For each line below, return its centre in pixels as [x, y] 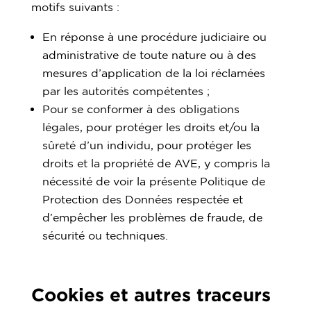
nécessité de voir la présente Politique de [153, 181]
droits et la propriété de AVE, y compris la [156, 163]
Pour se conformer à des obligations [141, 109]
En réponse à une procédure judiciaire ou [154, 36]
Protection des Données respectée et [142, 199]
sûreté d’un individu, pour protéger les [146, 145]
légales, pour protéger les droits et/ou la [151, 127]
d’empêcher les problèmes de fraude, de [152, 217]
